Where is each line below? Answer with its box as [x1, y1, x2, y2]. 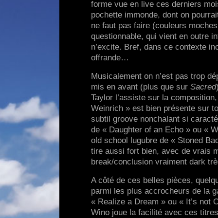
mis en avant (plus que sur [91, 82, 190, 91]
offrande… [91, 53, 129, 62]
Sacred [190, 82, 216, 91]
